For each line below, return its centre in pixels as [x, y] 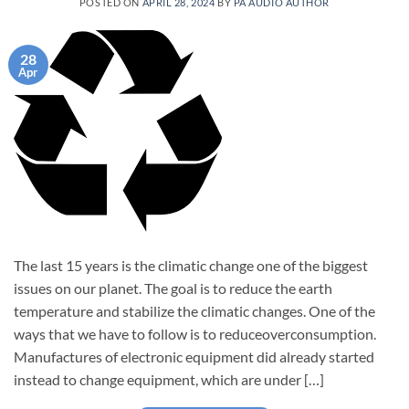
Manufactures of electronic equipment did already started [194, 357]
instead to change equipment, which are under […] [169, 380]
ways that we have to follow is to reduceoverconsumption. [195, 334]
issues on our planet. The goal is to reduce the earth [173, 288]
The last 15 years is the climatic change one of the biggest [191, 266]
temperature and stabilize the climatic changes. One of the [194, 311]
